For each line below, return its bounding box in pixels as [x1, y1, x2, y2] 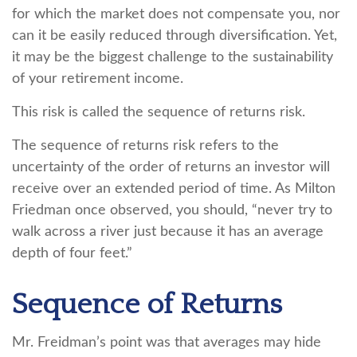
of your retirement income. [12, 72, 183, 86]
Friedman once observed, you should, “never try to [12, 203, 332, 218]
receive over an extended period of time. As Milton [12, 182, 335, 196]
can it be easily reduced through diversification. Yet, [12, 29, 337, 43]
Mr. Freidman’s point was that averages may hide [12, 335, 321, 350]
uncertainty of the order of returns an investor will [12, 160, 330, 175]
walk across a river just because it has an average [12, 225, 324, 239]
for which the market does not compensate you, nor [12, 7, 340, 22]
